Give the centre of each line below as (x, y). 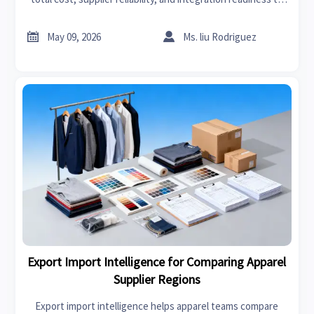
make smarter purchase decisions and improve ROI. (157, 16)
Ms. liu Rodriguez (220, 36)
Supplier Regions (157, 279)
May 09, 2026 (74, 36)
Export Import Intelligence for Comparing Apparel (157, 261)
